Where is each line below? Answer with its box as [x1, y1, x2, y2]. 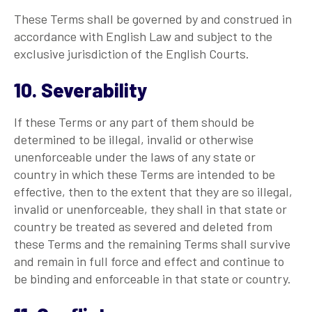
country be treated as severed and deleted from [14, 218, 272, 234]
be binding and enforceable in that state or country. [14, 270, 291, 286]
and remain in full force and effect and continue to [14, 253, 284, 269]
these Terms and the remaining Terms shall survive [14, 235, 290, 251]
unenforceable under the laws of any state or [14, 148, 256, 164]
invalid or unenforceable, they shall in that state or [14, 201, 287, 217]
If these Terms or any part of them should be [14, 114, 254, 130]
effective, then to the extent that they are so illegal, [14, 183, 292, 199]
